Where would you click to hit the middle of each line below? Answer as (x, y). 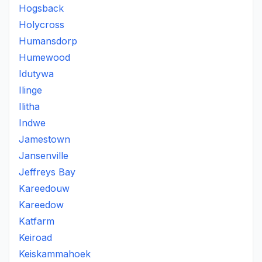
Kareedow (41, 205)
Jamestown (44, 139)
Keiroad (35, 237)
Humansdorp (48, 41)
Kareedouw (44, 188)
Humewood (44, 57)
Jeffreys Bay (47, 172)
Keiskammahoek (55, 254)
